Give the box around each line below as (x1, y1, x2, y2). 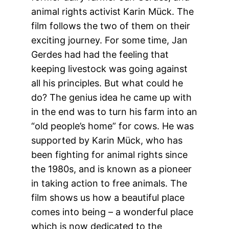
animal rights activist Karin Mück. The (31, 6, 194, 17)
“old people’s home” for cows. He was (31, 120, 194, 131)
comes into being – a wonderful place (31, 206, 194, 217)
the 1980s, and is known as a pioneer (31, 163, 192, 174)
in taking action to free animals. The (31, 177, 188, 189)
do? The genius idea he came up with (31, 91, 192, 103)
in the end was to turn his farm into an (31, 106, 198, 117)
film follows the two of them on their (31, 20, 191, 31)
